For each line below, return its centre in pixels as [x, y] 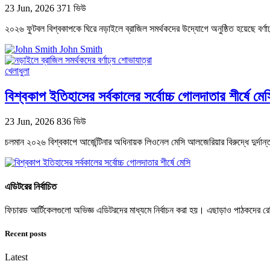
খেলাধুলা [17, 71]
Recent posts [26, 234]
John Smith [81, 49]
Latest [16, 257]
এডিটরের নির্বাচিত [31, 186]
